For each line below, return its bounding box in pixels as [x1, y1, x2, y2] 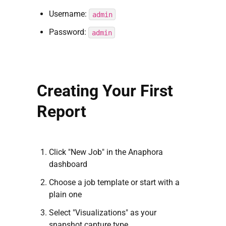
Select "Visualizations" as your [49, 208, 156, 218]
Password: [49, 27, 88, 37]
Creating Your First [37, 81, 173, 101]
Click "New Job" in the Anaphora [49, 147, 163, 157]
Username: [49, 9, 89, 19]
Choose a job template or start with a [49, 178, 180, 188]
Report [37, 102, 86, 122]
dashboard [49, 159, 87, 169]
